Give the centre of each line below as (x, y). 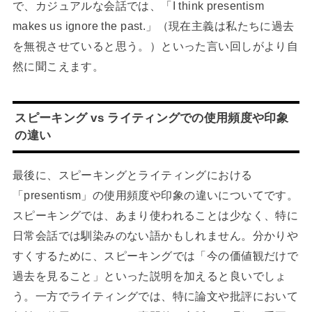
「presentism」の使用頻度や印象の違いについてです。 (155, 195)
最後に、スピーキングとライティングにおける (132, 175)
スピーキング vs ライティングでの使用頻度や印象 (151, 118)
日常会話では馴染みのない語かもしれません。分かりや (155, 236)
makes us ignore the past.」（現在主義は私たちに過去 (153, 26)
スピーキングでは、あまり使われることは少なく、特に (155, 216)
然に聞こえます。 (58, 67)
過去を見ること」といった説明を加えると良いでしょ (149, 276)
